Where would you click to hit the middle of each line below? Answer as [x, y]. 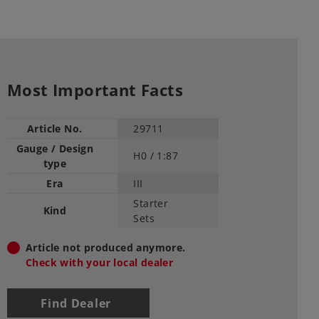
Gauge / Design [55, 149]
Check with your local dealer [100, 263]
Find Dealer [76, 303]
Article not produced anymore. [106, 248]
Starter [151, 204]
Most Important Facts [95, 90]
